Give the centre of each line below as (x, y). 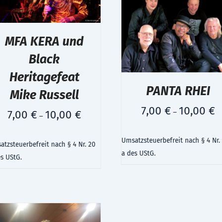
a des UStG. (139, 153)
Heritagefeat (44, 77)
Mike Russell (44, 95)
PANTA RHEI (178, 91)
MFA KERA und (44, 41)
